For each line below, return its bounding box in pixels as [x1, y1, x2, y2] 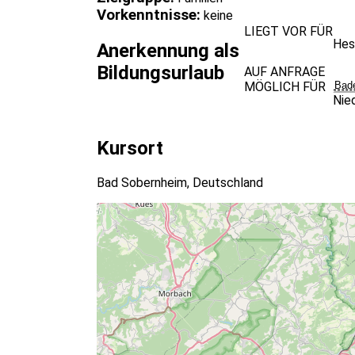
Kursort [97, 136, 163, 159]
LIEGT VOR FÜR [243, 24, 333, 39]
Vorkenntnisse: [97, 6, 200, 24]
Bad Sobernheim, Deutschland [97, 174, 263, 190]
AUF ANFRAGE [243, 64, 325, 79]
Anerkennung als [97, 39, 239, 62]
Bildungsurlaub [97, 61, 224, 84]
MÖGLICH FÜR [243, 79, 326, 94]
